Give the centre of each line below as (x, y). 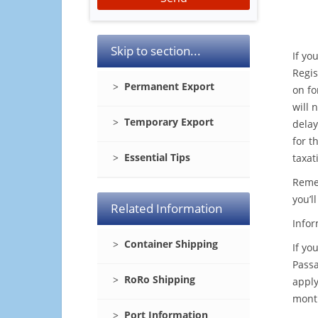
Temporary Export (169, 122)
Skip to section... (156, 51)
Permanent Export (169, 86)
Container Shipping (171, 244)
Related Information (166, 208)
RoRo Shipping (160, 279)
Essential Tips (157, 157)
